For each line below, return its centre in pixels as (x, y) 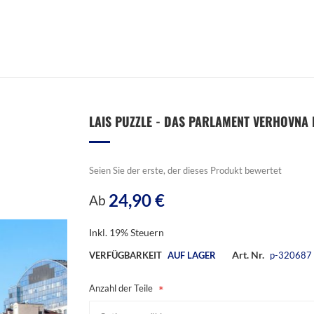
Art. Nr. (248, 255)
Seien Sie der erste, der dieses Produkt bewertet (185, 170)
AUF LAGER (192, 255)
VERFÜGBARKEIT (125, 255)
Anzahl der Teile (121, 288)
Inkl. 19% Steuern (127, 232)
